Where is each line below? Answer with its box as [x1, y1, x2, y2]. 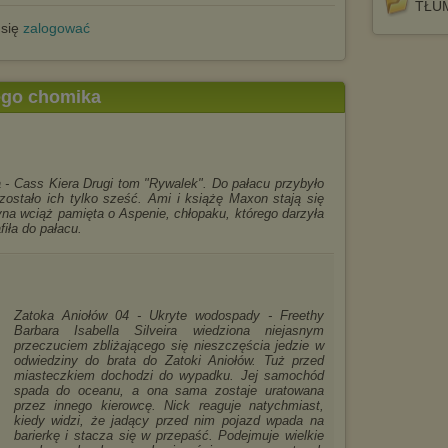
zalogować [23, 20, 90, 36]
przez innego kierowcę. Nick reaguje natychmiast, [13, 398, 324, 413]
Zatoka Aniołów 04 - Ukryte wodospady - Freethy [13, 308, 324, 323]
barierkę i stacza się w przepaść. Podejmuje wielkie [13, 428, 324, 443]
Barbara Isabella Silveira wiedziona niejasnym [13, 323, 324, 338]
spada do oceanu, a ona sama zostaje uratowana [13, 383, 324, 398]
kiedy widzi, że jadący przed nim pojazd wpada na [13, 413, 324, 428]
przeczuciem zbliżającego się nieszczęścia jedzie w [13, 338, 324, 353]
